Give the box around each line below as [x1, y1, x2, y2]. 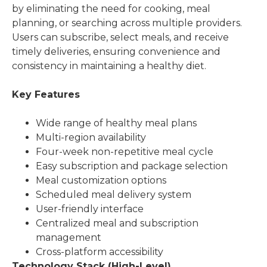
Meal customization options [36, 174, 166, 186]
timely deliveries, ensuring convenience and [12, 45, 221, 57]
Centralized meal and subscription [36, 217, 198, 229]
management [36, 231, 101, 243]
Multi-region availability [36, 131, 146, 143]
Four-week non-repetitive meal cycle [36, 145, 213, 157]
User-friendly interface [36, 203, 144, 215]
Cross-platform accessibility [36, 246, 163, 257]
